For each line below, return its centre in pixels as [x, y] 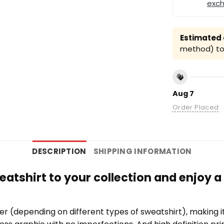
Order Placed [195, 107]
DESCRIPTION [59, 151]
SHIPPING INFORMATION [142, 151]
